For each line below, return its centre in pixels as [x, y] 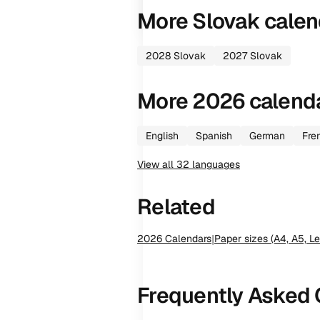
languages [215, 164]
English [162, 136]
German [267, 136]
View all [157, 164]
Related [176, 207]
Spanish [214, 136]
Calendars [187, 239]
